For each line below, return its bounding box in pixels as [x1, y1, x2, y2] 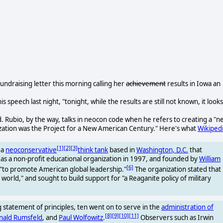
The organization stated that [133, 165, 221, 174]
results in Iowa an [166, 79, 221, 88]
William [199, 154, 221, 163]
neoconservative [5, 145, 57, 154]
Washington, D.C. [136, 145, 188, 154]
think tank [78, 145, 108, 154]
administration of [161, 202, 214, 212]
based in [108, 145, 136, 154]
